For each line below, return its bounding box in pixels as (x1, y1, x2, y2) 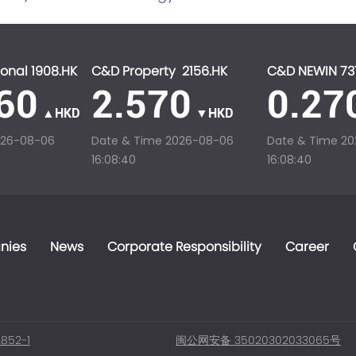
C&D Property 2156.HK (91, 65, 227, 78)
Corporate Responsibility (106, 240, 261, 253)
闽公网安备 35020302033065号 (176, 335, 342, 347)
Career (284, 240, 329, 253)
